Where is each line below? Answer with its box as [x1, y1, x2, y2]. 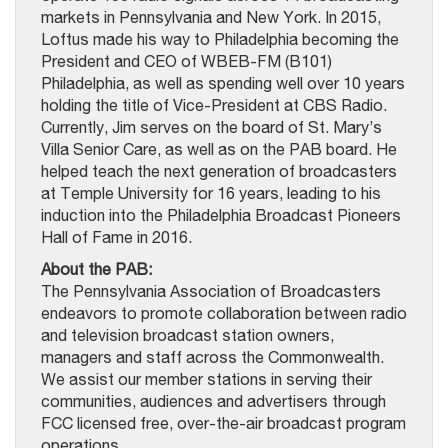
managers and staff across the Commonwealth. [41, 347, 384, 366]
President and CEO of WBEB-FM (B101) [41, 51, 332, 70]
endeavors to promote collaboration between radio [41, 303, 407, 322]
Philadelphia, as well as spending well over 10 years [41, 73, 405, 92]
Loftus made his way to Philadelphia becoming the [41, 29, 399, 48]
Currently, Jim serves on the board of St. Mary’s [41, 117, 382, 136]
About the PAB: [41, 259, 152, 278]
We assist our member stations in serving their [41, 369, 372, 388]
